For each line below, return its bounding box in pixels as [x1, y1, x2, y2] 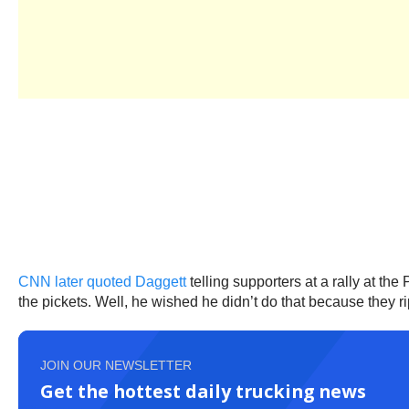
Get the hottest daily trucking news [40, 378, 366, 404]
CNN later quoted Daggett [18, 273, 186, 289]
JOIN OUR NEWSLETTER [40, 357, 192, 372]
